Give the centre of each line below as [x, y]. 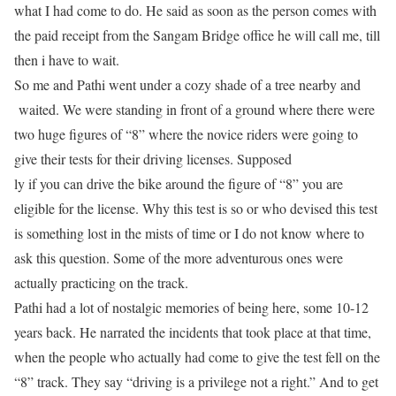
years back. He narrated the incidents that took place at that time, [193, 332]
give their [42, 159]
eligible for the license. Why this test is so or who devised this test [196, 208]
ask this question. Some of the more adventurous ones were [179, 258]
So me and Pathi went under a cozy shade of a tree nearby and [187, 84]
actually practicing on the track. [101, 282]
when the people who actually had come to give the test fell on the [197, 357]
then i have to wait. [67, 60]
